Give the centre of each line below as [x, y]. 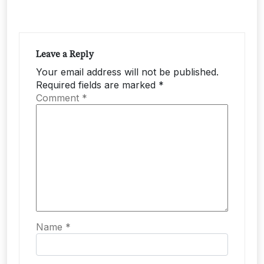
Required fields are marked [97, 85]
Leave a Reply [65, 55]
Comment [59, 98]
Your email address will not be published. [127, 72]
